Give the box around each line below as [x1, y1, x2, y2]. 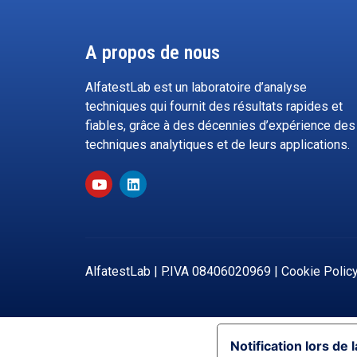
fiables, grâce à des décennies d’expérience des [85, 118, 355, 134]
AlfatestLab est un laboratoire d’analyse [85, 80, 307, 96]
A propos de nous [85, 41, 220, 65]
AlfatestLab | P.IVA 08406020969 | [85, 264, 281, 280]
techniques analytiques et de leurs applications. [85, 137, 350, 153]
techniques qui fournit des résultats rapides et [85, 99, 343, 115]
